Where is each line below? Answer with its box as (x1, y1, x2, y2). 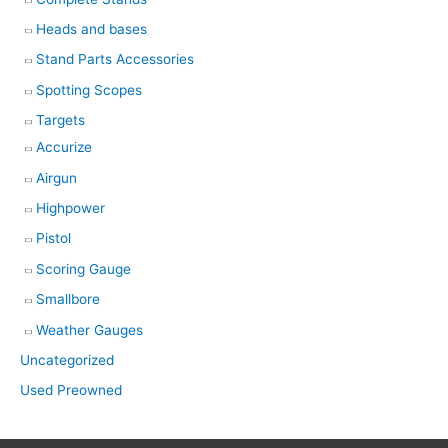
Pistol (36, 230, 71, 247)
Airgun (36, 169, 77, 186)
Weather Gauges (36, 321, 143, 338)
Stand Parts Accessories (36, 51, 194, 68)
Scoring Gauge (36, 260, 131, 277)
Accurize (36, 139, 92, 156)
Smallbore (36, 291, 100, 308)
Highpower (36, 199, 105, 216)
